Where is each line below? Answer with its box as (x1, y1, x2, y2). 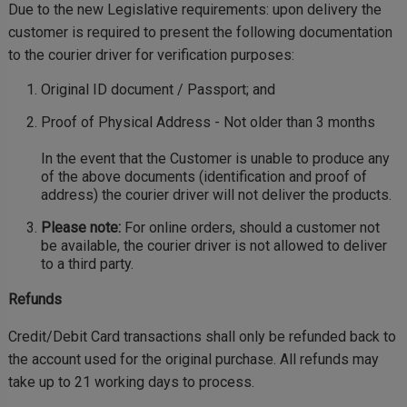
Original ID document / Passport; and (41, 81, 275, 98)
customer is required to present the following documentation (8, 24, 392, 41)
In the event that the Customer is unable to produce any (41, 150, 390, 167)
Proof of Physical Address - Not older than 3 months (41, 114, 375, 131)
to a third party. (41, 255, 137, 273)
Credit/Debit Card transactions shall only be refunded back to (8, 328, 396, 345)
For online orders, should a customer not (121, 219, 380, 236)
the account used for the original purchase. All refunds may (8, 351, 379, 368)
